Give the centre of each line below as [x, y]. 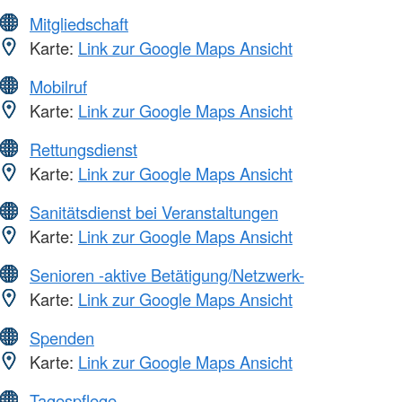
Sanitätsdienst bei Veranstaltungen [154, 212]
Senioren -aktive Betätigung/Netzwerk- [167, 275]
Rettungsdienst [83, 149]
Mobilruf [58, 87]
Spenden [62, 338]
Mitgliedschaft [79, 24]
